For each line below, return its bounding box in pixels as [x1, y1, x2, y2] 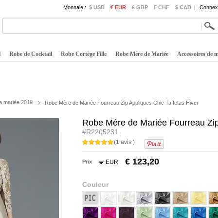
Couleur [82, 181, 109, 188]
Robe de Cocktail [9, 51, 52, 57]
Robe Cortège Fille [61, 51, 107, 57]
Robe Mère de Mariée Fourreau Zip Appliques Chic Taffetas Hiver [45, 100, 199, 106]
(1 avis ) [114, 139, 135, 146]
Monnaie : [63, 4, 86, 10]
